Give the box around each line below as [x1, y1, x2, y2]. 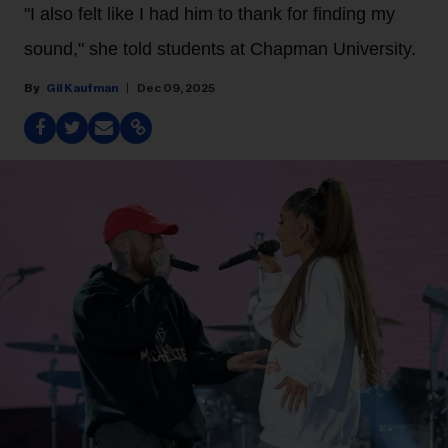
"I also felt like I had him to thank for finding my [24, 4, 395, 24]
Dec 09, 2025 [137, 82, 215, 94]
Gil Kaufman [46, 82, 118, 94]
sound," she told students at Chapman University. [24, 39, 416, 59]
